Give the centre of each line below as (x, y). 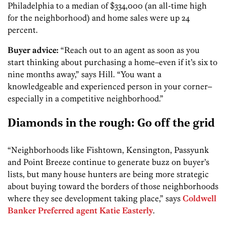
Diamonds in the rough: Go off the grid (111, 124)
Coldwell (200, 198)
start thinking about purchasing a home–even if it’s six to (112, 62)
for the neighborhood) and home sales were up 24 (99, 17)
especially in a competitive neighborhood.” (86, 98)
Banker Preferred (41, 210)
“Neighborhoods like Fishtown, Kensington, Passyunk (108, 150)
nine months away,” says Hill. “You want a (84, 74)
